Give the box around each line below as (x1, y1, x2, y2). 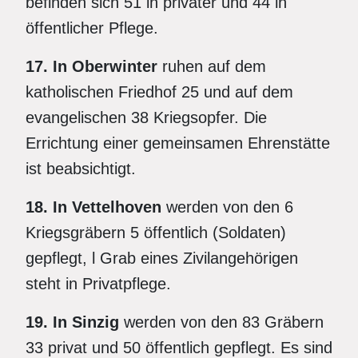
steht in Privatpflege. (26, 275, 171, 292)
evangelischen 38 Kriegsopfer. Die (26, 109, 267, 126)
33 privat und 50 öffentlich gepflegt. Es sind (26, 339, 332, 356)
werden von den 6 (166, 198, 293, 216)
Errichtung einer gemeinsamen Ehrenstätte (26, 134, 330, 152)
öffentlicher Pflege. (26, 19, 158, 37)
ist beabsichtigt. (26, 160, 136, 177)
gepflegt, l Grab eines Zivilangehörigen (26, 249, 298, 267)
